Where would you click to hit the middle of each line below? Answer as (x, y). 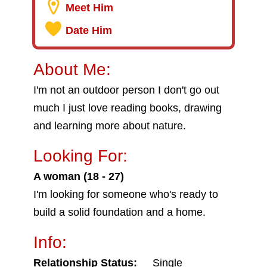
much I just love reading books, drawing (128, 108)
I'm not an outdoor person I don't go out (126, 90)
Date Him (89, 30)
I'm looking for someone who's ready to (126, 194)
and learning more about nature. (110, 126)
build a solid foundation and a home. (119, 212)
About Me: (72, 69)
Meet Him (89, 8)
